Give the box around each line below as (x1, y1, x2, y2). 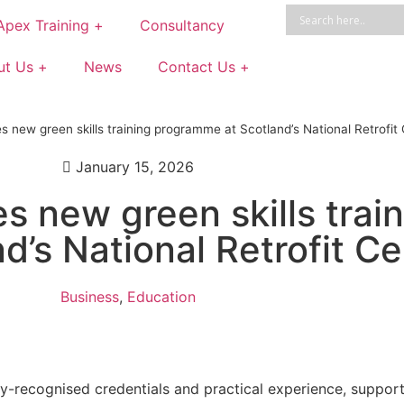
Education (127, 288, 196, 306)
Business (60, 288, 119, 306)
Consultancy (139, 16, 225, 34)
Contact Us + (158, 58, 251, 76)
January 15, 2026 (76, 158, 194, 176)
